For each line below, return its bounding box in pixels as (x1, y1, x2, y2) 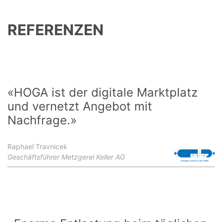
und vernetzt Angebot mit (7, 99, 152, 113)
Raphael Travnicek (7, 142, 67, 151)
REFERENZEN (7, 21, 104, 39)
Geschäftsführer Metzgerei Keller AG (7, 153, 125, 161)
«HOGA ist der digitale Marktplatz (7, 85, 198, 100)
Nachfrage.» (7, 113, 77, 127)
